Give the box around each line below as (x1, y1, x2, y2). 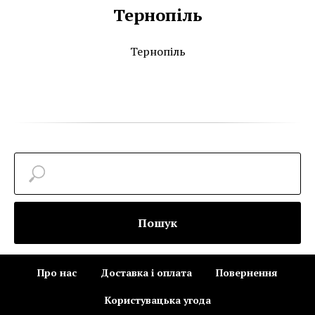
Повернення (216, 266, 278, 279)
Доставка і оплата (101, 266, 192, 279)
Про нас (37, 266, 77, 279)
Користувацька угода (104, 293, 211, 307)
